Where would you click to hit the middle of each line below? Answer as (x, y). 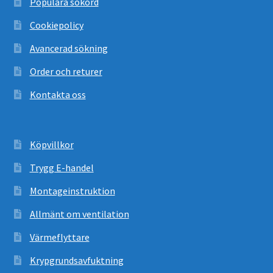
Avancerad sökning (69, 48)
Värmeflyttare (59, 237)
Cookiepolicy (56, 25)
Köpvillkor (51, 144)
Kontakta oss (58, 95)
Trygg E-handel (62, 167)
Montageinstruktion (72, 190)
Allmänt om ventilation (79, 214)
